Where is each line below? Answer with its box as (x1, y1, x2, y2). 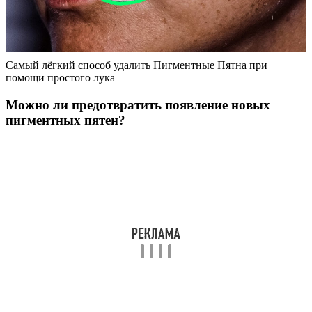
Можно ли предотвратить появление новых (6, 97, 270, 113)
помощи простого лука (6, 72, 115, 84)
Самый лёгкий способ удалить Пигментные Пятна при (6, 59, 267, 72)
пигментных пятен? (6, 113, 125, 128)
